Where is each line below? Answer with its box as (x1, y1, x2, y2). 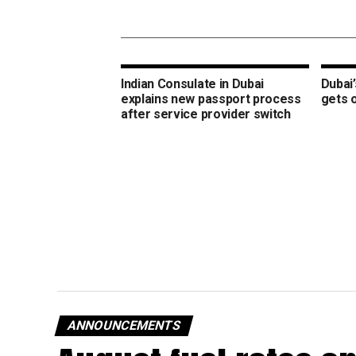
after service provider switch (121, 106, 291, 122)
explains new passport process (121, 91, 301, 107)
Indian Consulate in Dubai (121, 76, 264, 92)
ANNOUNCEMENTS (65, 318, 183, 334)
